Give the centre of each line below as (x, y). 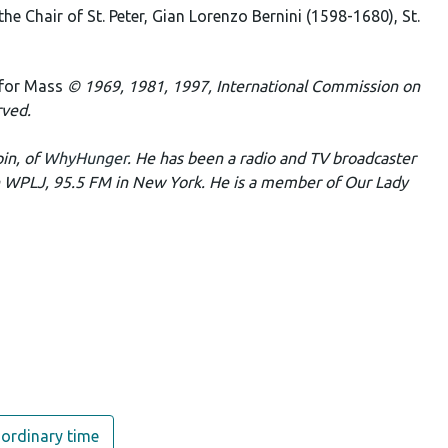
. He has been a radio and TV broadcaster (271, 158)
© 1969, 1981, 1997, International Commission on (243, 86)
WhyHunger (85, 158)
